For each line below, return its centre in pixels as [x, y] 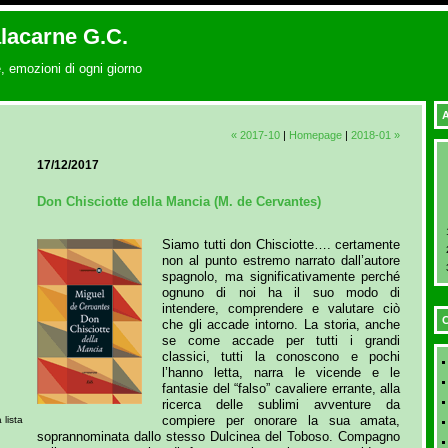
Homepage [316, 135]
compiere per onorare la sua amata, [281, 420]
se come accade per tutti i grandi [281, 340]
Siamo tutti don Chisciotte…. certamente [281, 244]
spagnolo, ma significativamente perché [281, 276]
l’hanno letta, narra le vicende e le [281, 372]
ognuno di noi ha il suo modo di [281, 292]
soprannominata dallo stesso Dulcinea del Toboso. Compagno [218, 436]
